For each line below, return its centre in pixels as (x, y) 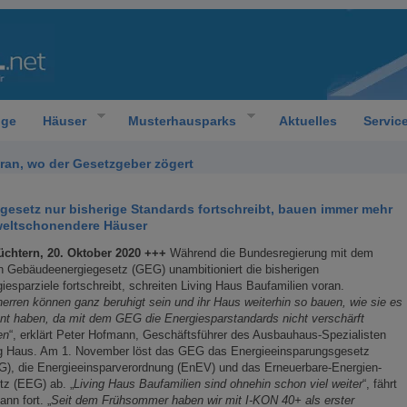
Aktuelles (308, 120)
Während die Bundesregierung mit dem (272, 253)
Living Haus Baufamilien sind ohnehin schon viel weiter (218, 384)
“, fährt (380, 384)
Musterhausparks (182, 120)
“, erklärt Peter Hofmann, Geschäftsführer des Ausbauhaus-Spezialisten (198, 335)
